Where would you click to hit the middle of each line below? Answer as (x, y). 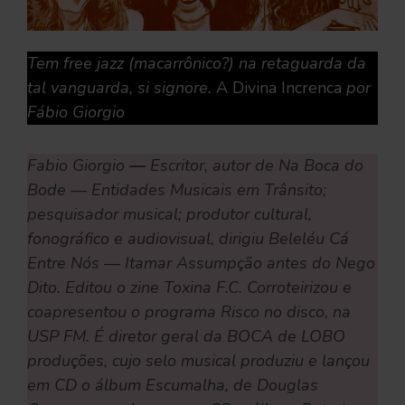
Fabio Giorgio (78, 166)
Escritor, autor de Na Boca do (257, 166)
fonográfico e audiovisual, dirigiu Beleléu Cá (188, 239)
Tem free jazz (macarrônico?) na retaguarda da (197, 64)
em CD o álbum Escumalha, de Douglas (173, 386)
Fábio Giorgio (76, 113)
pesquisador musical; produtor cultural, (170, 215)
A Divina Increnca (279, 88)
